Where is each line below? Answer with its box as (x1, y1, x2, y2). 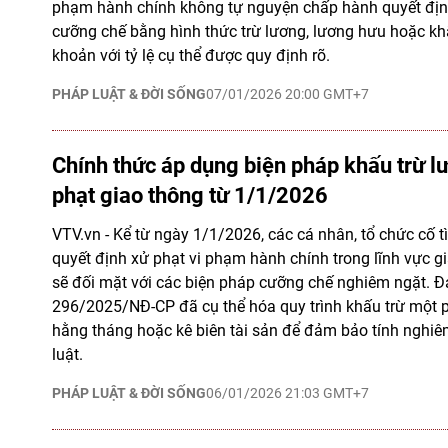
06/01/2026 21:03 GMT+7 (206, 385, 369, 401)
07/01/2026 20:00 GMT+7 (206, 86, 369, 102)
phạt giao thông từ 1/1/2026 (52, 183, 328, 208)
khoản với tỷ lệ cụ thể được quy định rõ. (52, 46, 330, 65)
